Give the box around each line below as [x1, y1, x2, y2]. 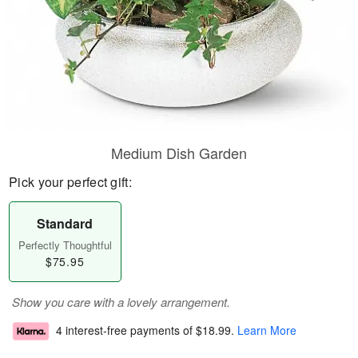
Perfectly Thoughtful [18, 237, 112, 253]
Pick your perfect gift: [9, 173, 132, 191]
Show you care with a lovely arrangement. [12, 293, 230, 310]
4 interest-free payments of [56, 322, 196, 339]
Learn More [237, 322, 296, 339]
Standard [37, 214, 93, 233]
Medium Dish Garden [111, 142, 247, 163]
